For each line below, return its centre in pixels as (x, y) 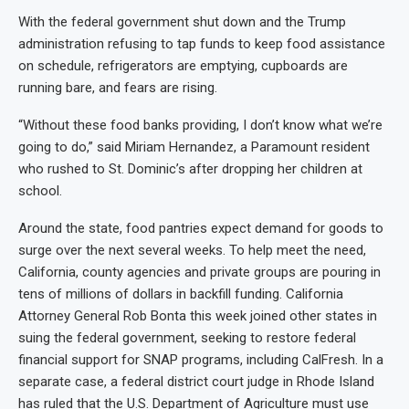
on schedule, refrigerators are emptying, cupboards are (183, 66)
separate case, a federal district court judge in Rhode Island (196, 382)
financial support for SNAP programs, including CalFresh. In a (201, 360)
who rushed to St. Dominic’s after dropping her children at (190, 169)
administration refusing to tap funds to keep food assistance (202, 44)
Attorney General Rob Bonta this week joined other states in (198, 316)
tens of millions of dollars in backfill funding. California (181, 294)
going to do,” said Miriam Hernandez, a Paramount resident (194, 147)
